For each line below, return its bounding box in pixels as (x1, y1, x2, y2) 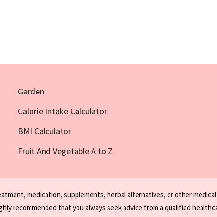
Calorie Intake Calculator (18, 106, 108, 117)
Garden (18, 86, 45, 97)
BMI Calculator (18, 125, 72, 137)
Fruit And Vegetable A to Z (18, 145, 113, 157)
